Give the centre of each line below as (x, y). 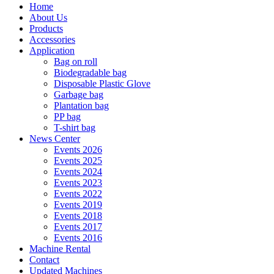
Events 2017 (78, 227)
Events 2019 (78, 205)
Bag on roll (76, 62)
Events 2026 (78, 150)
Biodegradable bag (90, 73)
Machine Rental (60, 249)
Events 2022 (78, 194)
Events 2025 (78, 161)
